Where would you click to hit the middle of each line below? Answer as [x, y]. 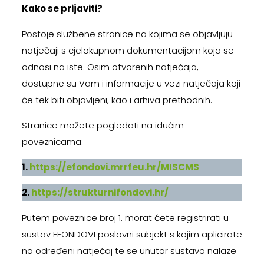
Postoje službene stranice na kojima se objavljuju [127, 34]
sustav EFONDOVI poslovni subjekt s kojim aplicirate [132, 234]
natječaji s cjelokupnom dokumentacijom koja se [128, 50]
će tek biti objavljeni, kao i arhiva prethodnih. [117, 100]
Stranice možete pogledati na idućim [103, 125]
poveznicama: [52, 141]
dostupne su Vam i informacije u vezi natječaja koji [131, 83]
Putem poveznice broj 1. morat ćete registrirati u [125, 217]
